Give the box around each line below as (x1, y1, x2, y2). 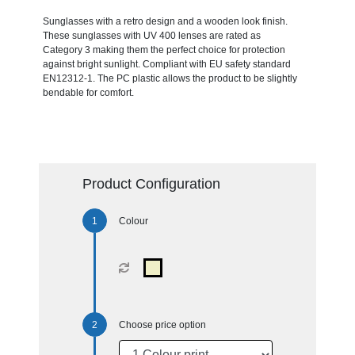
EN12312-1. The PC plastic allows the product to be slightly (42, 72, 297, 84)
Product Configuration (82, 175, 220, 192)
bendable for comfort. (42, 86, 134, 98)
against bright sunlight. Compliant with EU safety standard (42, 58, 291, 70)
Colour (118, 215, 148, 227)
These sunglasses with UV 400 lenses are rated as (42, 29, 261, 41)
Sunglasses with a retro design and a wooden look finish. (42, 15, 288, 27)
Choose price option (118, 319, 206, 330)
